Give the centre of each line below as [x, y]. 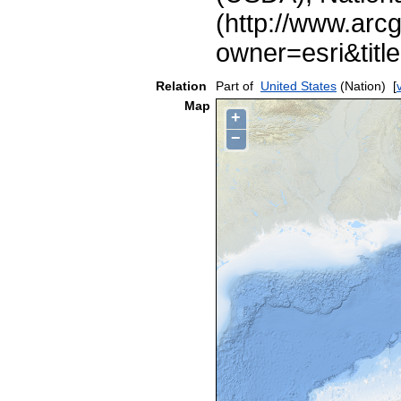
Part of [235, 85]
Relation [183, 85]
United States [299, 85]
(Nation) [361, 85]
